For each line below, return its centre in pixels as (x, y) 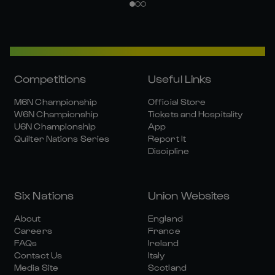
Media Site (36, 268)
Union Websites (189, 195)
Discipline (168, 151)
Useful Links (180, 79)
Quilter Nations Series (62, 139)
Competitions (50, 79)
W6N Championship (56, 114)
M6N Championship (56, 102)
